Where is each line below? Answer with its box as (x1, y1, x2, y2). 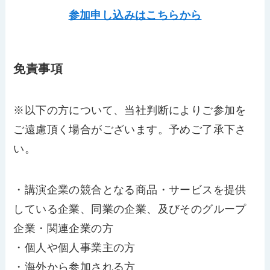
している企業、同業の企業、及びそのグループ (13, 202, 246, 215)
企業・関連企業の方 (13, 222, 114, 234)
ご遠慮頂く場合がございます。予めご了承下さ (13, 123, 246, 136)
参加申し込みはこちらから (68, 9, 202, 22)
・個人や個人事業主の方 (13, 241, 136, 254)
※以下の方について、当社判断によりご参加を (13, 104, 246, 116)
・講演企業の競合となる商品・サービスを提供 (13, 183, 246, 196)
